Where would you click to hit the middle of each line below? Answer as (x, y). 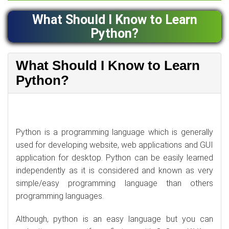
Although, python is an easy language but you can (114, 219)
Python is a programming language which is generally (114, 132)
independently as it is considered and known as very (114, 170)
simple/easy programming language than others (114, 183)
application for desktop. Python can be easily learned (114, 158)
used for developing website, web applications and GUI (114, 145)
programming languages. (60, 196)
